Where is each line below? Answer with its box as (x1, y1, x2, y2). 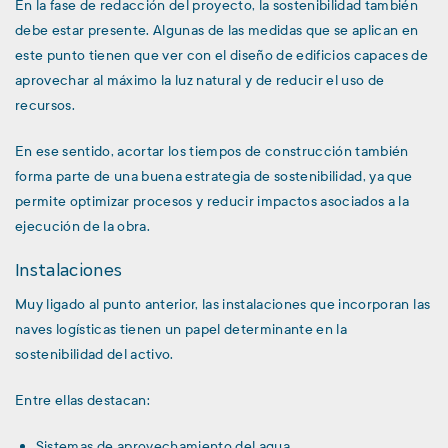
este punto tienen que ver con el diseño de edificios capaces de (15, 45, 429, 65)
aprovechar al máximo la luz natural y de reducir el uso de (15, 70, 385, 90)
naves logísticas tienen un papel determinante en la (15, 320, 348, 340)
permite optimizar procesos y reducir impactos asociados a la (15, 191, 410, 211)
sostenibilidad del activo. (15, 345, 174, 365)
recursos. (15, 95, 76, 115)
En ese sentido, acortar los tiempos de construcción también (15, 141, 409, 161)
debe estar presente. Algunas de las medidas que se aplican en (15, 20, 419, 40)
